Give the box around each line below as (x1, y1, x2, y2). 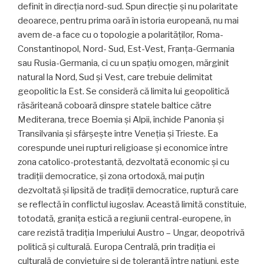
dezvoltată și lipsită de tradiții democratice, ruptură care (18, 185, 239, 196)
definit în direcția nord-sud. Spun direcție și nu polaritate (18, 1, 238, 12)
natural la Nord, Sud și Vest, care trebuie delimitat (18, 72, 213, 83)
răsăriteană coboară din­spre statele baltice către (18, 100, 212, 111)
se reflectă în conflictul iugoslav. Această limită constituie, (18, 199, 246, 210)
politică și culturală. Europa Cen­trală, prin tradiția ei (18, 242, 215, 253)
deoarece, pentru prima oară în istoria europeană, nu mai (18, 15, 239, 27)
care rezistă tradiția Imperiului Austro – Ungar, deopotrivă (18, 227, 245, 239)
